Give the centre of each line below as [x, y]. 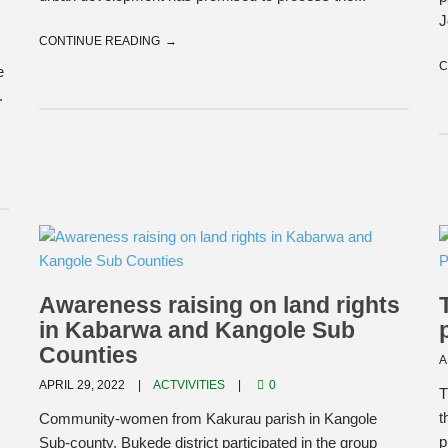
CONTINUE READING [99, 41]
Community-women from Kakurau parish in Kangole [208, 418]
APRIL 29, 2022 [83, 385]
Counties [88, 355]
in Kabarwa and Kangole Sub [197, 330]
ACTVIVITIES [189, 385]
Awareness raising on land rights [219, 305]
